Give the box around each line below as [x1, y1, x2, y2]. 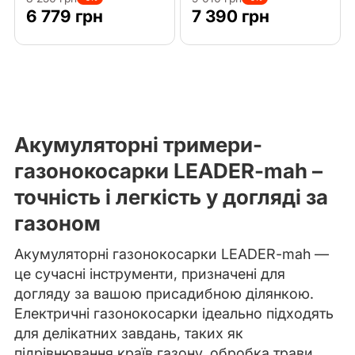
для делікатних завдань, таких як [13, 325, 243, 342]
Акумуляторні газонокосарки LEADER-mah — [13, 246, 329, 263]
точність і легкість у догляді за [13, 185, 328, 210]
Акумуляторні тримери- [13, 132, 262, 158]
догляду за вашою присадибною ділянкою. [13, 285, 314, 303]
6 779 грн [25, 6, 103, 27]
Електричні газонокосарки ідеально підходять [13, 305, 334, 323]
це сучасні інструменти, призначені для [13, 265, 285, 283]
